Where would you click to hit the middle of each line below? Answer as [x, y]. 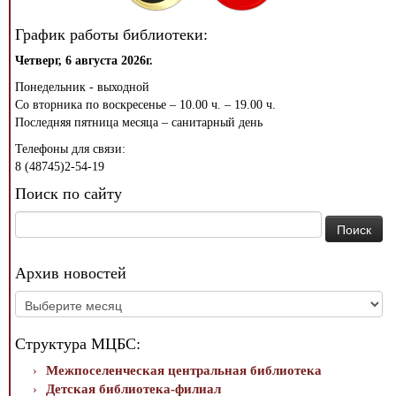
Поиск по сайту [69, 194]
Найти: [34, 220]
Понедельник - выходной [82, 88]
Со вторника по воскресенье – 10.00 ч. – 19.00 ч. [145, 105]
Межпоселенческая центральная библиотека [184, 371]
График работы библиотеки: [111, 35]
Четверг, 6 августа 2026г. [84, 61]
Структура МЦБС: [78, 344]
